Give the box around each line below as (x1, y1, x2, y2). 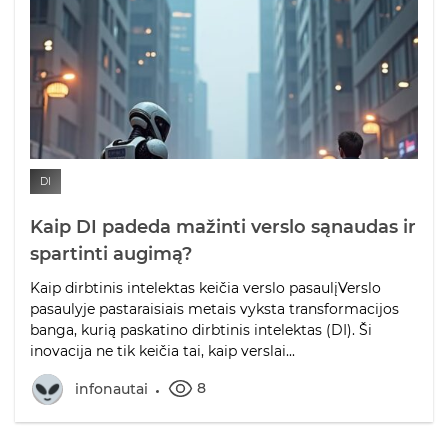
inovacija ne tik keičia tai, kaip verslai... (30, 342, 295, 361)
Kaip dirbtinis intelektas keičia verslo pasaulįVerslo (30, 279, 381, 298)
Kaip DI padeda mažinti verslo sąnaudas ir (30, 216, 416, 239)
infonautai (75, 380, 148, 399)
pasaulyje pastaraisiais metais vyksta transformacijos (30, 300, 399, 319)
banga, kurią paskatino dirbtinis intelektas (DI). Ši (30, 321, 372, 340)
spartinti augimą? (30, 243, 192, 266)
